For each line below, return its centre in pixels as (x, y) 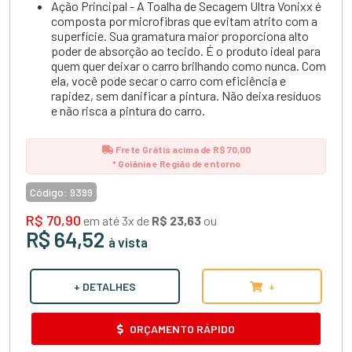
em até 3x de (116, 220)
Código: (49, 192)
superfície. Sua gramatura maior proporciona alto (180, 35)
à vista (128, 242)
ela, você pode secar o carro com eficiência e (169, 80)
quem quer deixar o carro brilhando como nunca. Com (189, 65)
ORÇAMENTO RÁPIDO (181, 328)
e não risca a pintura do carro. (128, 110)
